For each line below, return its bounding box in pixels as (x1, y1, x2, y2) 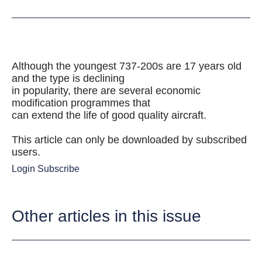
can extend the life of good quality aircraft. (12, 109, 206, 121)
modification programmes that (12, 97, 150, 109)
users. (12, 146, 40, 158)
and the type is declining (12, 73, 125, 84)
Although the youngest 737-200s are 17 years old (12, 60, 242, 72)
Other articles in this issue (12, 207, 201, 225)
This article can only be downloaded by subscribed (12, 134, 247, 146)
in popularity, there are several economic (12, 85, 201, 96)
